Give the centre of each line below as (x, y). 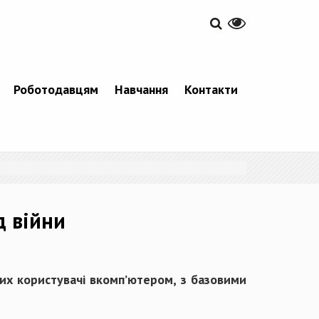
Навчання (141, 90)
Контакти (211, 90)
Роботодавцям (56, 90)
